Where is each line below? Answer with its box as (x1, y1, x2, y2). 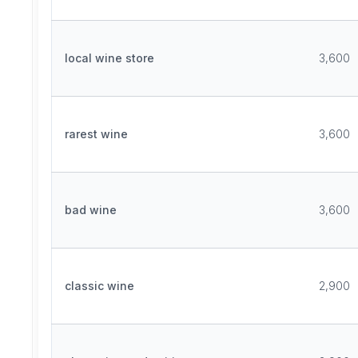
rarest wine (65, 127, 128, 141)
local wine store (65, 51, 154, 65)
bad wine (65, 203, 117, 217)
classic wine (65, 279, 134, 292)
